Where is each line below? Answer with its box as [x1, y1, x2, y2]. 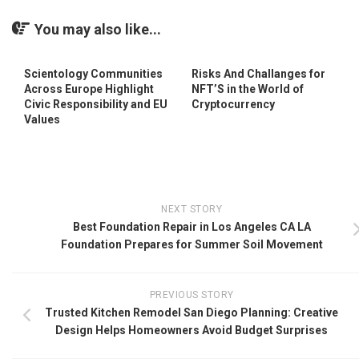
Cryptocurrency [192, 97, 275, 111]
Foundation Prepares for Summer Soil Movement [60, 237, 323, 251]
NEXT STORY [161, 203, 222, 215]
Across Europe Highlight [24, 82, 154, 95]
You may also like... [34, 20, 161, 38]
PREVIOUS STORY [149, 288, 234, 301]
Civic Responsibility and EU [24, 97, 167, 111]
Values [24, 112, 60, 126]
